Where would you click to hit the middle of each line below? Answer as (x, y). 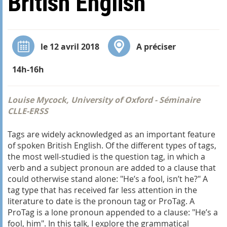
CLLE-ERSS (28, 111)
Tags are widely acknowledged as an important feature (111, 134)
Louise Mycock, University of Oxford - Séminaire (104, 100)
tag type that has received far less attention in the (102, 190)
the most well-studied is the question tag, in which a (106, 156)
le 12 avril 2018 (70, 46)
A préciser (156, 46)
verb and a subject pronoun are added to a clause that (112, 167)
